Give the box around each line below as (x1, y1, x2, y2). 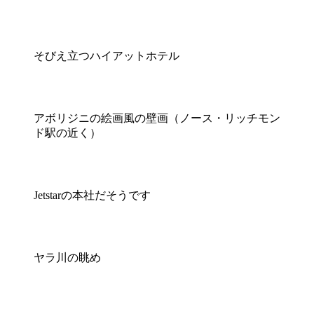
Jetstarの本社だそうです (34, 189, 151, 202)
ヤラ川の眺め (34, 252, 101, 264)
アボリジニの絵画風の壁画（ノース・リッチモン (34, 112, 280, 125)
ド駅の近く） (34, 127, 101, 139)
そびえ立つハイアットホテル (34, 50, 179, 62)
